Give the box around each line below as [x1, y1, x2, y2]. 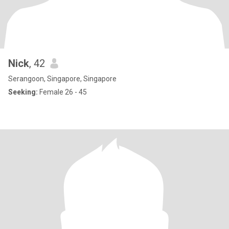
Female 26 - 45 [38, 88, 87, 96]
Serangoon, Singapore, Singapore [8, 75, 117, 83]
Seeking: [8, 88, 38, 96]
